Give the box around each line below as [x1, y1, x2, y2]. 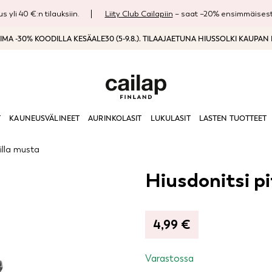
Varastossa [145, 253, 194, 264]
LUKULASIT [150, 114, 191, 123]
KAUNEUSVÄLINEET [9, 114, 80, 123]
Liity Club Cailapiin [104, 9, 173, 18]
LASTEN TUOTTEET [199, 114, 267, 123]
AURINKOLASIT [88, 114, 142, 123]
